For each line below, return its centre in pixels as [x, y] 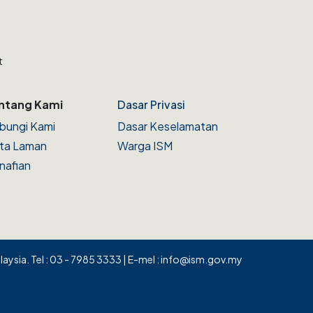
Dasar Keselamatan [168, 126]
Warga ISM [145, 145]
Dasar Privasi [151, 104]
